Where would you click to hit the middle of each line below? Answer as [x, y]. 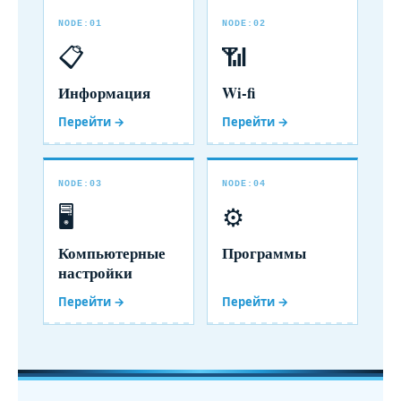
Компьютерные [112, 253]
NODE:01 [80, 24]
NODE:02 [244, 24]
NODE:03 [80, 184]
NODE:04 [244, 184]
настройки [95, 273]
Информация [104, 93]
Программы [264, 253]
